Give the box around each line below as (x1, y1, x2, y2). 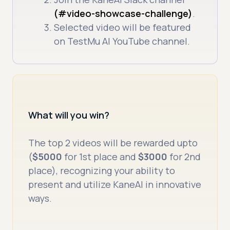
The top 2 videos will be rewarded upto (28, 136, 198, 149)
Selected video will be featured (54, 21, 191, 34)
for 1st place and (62, 150, 139, 163)
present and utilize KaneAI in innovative (28, 178, 202, 190)
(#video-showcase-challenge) (54, 7, 193, 20)
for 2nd (167, 150, 201, 163)
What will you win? (28, 108, 110, 121)
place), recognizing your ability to (28, 164, 176, 177)
